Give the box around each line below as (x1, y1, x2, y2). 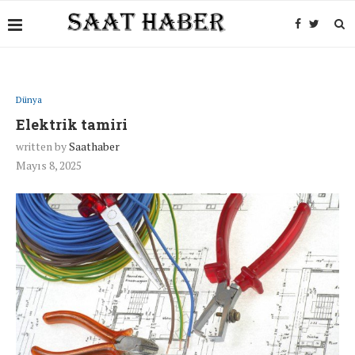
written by (16, 139, 69, 154)
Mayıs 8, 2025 (16, 158, 82, 173)
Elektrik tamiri (16, 115, 128, 134)
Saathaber (69, 139, 120, 154)
